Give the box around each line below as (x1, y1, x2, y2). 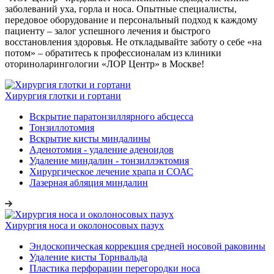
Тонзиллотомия (29, 122, 94, 133)
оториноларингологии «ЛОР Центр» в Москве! (5, 58, 204, 69)
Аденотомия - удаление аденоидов (29, 144, 174, 155)
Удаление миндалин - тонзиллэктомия (29, 155, 189, 166)
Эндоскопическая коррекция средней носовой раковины (29, 240, 265, 251)
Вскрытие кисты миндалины (29, 133, 150, 144)
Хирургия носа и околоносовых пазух (5, 220, 164, 231)
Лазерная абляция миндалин (29, 177, 148, 188)
